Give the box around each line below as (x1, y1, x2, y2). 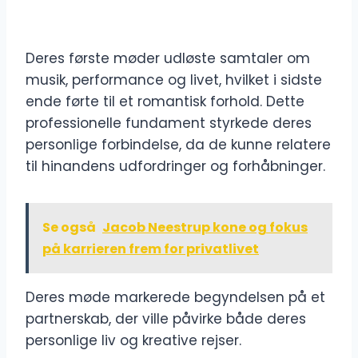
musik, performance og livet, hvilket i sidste (26, 70, 322, 90)
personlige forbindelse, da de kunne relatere (26, 135, 331, 155)
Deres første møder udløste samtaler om (26, 49, 310, 69)
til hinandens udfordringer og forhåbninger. (26, 157, 325, 177)
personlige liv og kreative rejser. (26, 331, 241, 351)
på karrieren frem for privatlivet (42, 240, 259, 259)
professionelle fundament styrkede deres (26, 113, 312, 133)
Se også (42, 218, 96, 237)
